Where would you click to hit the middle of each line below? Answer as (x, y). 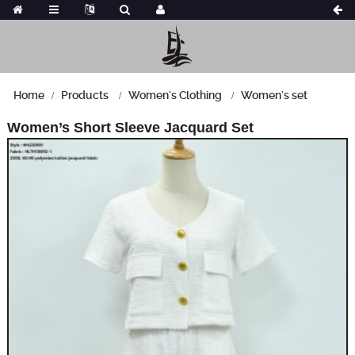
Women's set (275, 95)
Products (85, 95)
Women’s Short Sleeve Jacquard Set (130, 127)
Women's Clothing (175, 95)
